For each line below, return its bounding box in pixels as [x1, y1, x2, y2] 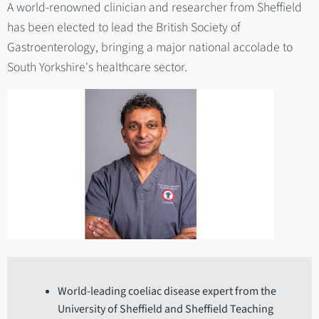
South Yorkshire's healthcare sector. [7, 58, 187, 76]
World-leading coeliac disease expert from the [58, 283, 277, 299]
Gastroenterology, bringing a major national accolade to [7, 38, 293, 56]
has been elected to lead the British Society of [7, 18, 241, 36]
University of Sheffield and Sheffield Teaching [58, 301, 274, 317]
